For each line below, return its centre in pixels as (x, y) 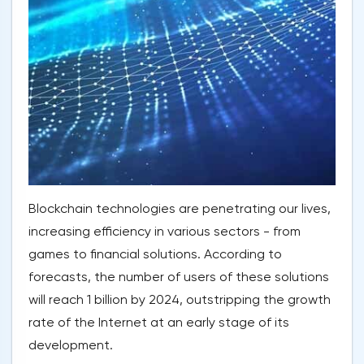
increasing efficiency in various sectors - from (165, 232)
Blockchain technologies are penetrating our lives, (180, 209)
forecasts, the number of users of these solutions (179, 277)
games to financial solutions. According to (155, 254)
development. (71, 345)
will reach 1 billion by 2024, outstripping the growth (180, 300)
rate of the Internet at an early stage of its (159, 323)
